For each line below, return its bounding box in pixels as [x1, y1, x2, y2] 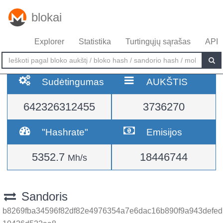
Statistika [79, 37, 111, 46]
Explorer [34, 37, 64, 46]
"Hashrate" [42, 126, 89, 137]
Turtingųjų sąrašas [125, 37, 191, 46]
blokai [31, 10, 62, 24]
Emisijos [146, 126, 183, 137]
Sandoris [17, 190, 68, 203]
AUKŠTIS [146, 76, 188, 87]
